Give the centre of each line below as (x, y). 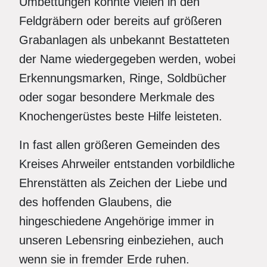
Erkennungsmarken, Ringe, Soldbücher (123, 78)
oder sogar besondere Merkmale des (117, 97)
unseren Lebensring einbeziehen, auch (121, 240)
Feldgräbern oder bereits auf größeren (120, 21)
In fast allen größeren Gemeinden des (119, 145)
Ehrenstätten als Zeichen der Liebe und (123, 183)
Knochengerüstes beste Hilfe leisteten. (121, 116)
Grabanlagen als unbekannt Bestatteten (124, 40)
